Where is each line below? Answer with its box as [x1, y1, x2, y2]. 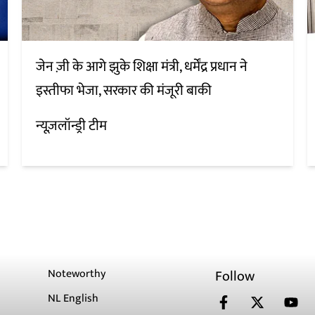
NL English [48, 289, 99, 309]
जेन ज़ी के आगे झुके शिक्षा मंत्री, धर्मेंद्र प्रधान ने [35, 55, 247, 79]
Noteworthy [48, 264, 106, 284]
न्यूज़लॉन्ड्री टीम [35, 114, 107, 139]
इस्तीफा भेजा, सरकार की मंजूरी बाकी [35, 79, 212, 103]
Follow [215, 264, 255, 289]
